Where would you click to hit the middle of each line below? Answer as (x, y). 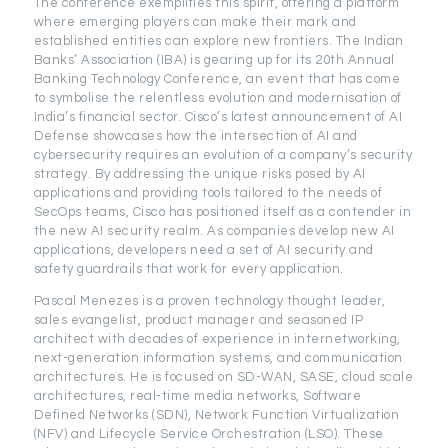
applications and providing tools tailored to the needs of (208, 193)
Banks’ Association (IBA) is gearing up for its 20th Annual (214, 60)
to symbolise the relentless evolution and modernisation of (217, 98)
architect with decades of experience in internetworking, (217, 339)
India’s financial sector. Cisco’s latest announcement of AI (218, 117)
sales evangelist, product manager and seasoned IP (198, 320)
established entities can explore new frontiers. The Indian (218, 41)
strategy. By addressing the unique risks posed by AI (199, 174)
